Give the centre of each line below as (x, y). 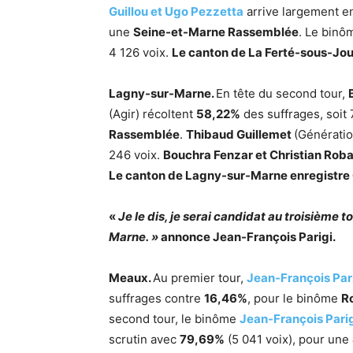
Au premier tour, (200, 278)
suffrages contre (156, 298)
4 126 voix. (140, 52)
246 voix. (136, 155)
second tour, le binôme (174, 319)
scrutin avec (144, 339)
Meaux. (131, 278)
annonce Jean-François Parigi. (247, 237)
